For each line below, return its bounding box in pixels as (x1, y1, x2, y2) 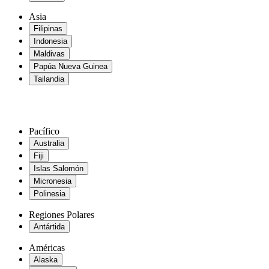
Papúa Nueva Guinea (34, 62, 107, 71)
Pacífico (29, 126, 59, 137)
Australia (34, 139, 64, 148)
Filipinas (34, 24, 62, 34)
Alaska (34, 255, 58, 265)
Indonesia (34, 37, 67, 46)
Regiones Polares (29, 210, 94, 220)
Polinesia (34, 189, 65, 199)
